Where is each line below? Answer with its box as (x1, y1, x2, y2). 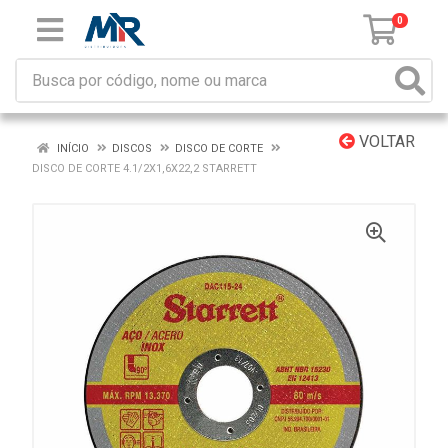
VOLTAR (355, 132, 415, 151)
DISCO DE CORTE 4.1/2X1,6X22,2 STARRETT (32, 162, 257, 175)
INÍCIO (54, 142, 89, 155)
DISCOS (112, 142, 152, 155)
